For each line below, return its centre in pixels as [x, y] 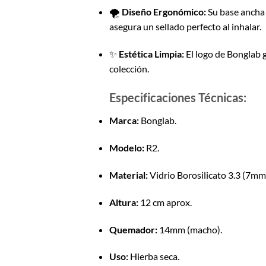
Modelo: [126, 148]
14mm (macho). [189, 229]
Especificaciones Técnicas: [178, 98]
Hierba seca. [153, 256]
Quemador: [133, 229]
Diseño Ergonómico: [164, 11]
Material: [128, 175]
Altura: [123, 202]
